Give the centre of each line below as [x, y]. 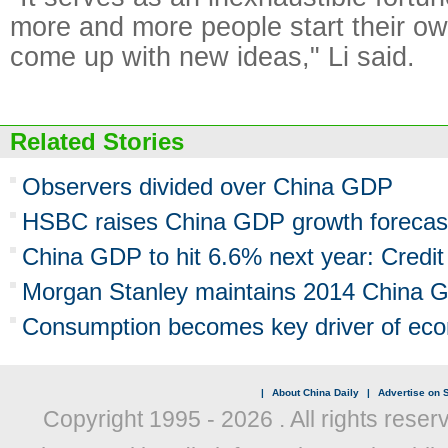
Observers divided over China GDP [207, 186]
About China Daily [315, 392]
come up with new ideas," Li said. [212, 56]
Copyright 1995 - [131, 419]
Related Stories [97, 141]
